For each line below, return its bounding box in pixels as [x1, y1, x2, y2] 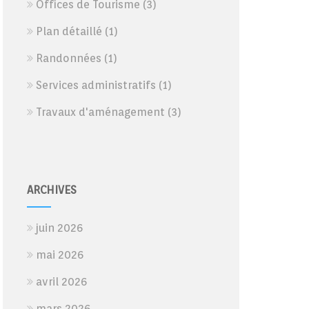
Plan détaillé [35, 25, 102, 38]
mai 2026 [35, 248, 83, 261]
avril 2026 [35, 275, 87, 288]
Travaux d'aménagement [35, 106, 165, 119]
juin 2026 [35, 221, 83, 235]
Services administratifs [35, 79, 156, 92]
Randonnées [35, 52, 101, 65]
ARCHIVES [26, 183, 77, 197]
